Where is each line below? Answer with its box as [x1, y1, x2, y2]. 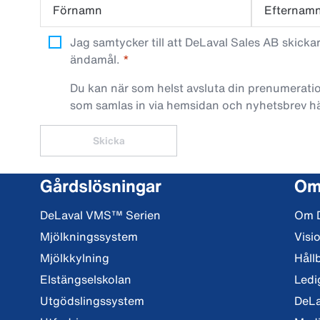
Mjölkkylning [40, 249, 109, 266]
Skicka [92, 133, 125, 148]
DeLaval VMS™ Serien [40, 206, 161, 224]
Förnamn [53, 1, 102, 19]
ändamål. [70, 51, 120, 68]
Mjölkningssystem [40, 228, 138, 245]
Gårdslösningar [40, 173, 161, 199]
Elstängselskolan [40, 271, 131, 288]
